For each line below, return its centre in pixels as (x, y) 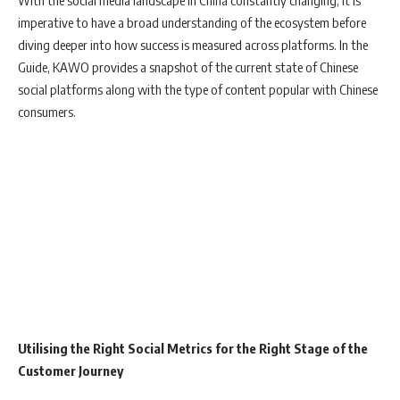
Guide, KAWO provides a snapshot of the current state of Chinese (188, 67)
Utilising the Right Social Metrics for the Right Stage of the (193, 348)
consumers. (47, 112)
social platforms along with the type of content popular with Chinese (198, 89)
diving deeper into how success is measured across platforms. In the (193, 45)
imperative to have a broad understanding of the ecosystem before (192, 22)
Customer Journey (71, 371)
